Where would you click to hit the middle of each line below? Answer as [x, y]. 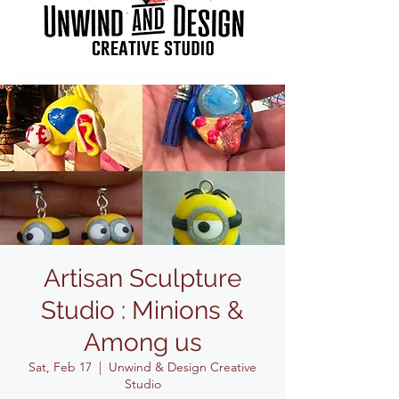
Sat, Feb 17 [60, 367]
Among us [142, 342]
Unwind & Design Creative [183, 367]
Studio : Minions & [142, 310]
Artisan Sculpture [142, 278]
